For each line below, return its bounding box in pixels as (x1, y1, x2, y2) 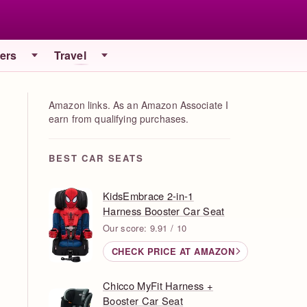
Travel (54, 47, 86, 63)
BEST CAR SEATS (49, 151, 144, 164)
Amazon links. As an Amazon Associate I (49, 97, 229, 112)
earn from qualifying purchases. (49, 111, 189, 125)
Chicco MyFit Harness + (103, 278, 214, 293)
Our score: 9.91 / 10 (103, 221, 187, 234)
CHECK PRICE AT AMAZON (111, 245, 235, 258)
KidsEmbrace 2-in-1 (103, 188, 194, 203)
